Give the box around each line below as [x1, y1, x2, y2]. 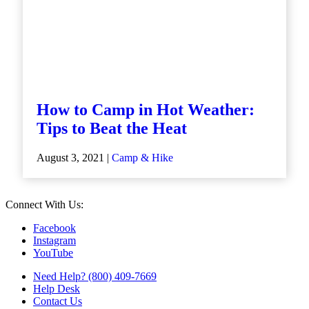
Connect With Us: [6, 198, 83, 210]
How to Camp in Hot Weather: [37, 100, 255, 119]
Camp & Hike [112, 151, 173, 163]
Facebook [33, 221, 76, 234]
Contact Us [33, 295, 82, 307]
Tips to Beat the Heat [37, 119, 187, 137]
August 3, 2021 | [37, 151, 112, 163]
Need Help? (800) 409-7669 [33, 270, 157, 282]
